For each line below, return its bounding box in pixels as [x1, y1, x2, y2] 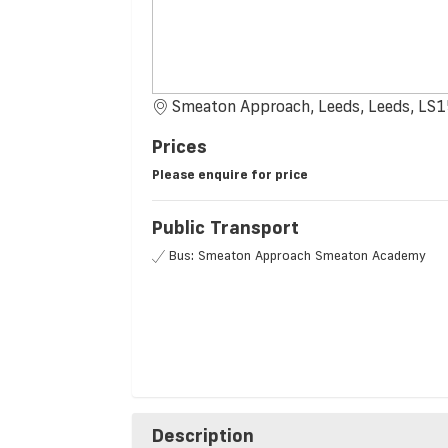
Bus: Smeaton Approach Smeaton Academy [169, 247, 426, 264]
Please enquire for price [152, 166, 308, 183]
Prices [152, 134, 207, 159]
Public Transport [152, 215, 299, 240]
